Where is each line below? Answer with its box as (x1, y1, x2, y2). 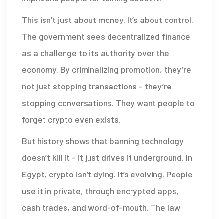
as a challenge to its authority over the (22, 47, 169, 58)
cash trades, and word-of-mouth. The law (22, 201, 180, 213)
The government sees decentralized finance (22, 30, 190, 42)
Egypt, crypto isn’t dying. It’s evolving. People (22, 168, 193, 179)
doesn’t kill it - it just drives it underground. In (22, 152, 192, 163)
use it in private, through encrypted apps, (22, 185, 179, 196)
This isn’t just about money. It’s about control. (22, 14, 193, 25)
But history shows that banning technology (22, 135, 184, 146)
